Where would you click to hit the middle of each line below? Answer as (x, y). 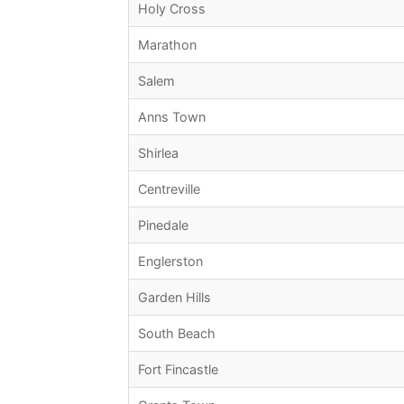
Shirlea (158, 153)
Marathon (167, 45)
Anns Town (172, 117)
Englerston (170, 262)
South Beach (177, 334)
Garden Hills (174, 298)
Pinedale (163, 225)
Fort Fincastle (178, 370)
